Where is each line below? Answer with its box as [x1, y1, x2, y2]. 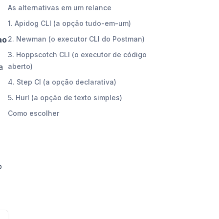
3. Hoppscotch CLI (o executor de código [8, 50, 147, 59]
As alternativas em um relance [8, 3, 111, 12]
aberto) [8, 62, 33, 70]
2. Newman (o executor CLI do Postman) [8, 34, 145, 43]
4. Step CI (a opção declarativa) [8, 77, 116, 86]
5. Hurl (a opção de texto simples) [8, 93, 122, 102]
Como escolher [8, 109, 59, 117]
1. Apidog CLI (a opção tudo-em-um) [8, 19, 131, 27]
